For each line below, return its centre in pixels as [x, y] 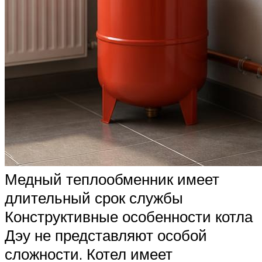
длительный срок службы [94, 197]
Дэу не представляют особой [106, 235]
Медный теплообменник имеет [112, 179]
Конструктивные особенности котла [129, 216]
